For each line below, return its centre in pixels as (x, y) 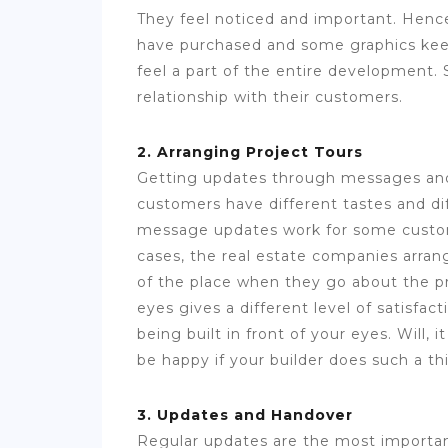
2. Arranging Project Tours (252, 152)
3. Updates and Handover (247, 415)
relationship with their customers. (272, 97)
